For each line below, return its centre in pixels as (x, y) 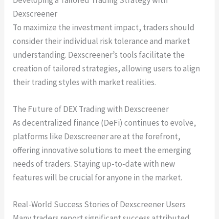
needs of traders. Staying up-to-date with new (94, 164)
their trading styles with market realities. (85, 82)
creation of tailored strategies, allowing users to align (107, 68)
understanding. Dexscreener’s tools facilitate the (99, 55)
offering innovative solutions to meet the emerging (102, 150)
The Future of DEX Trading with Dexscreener (91, 109)
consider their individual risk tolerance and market (102, 41)
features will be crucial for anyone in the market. (98, 178)
